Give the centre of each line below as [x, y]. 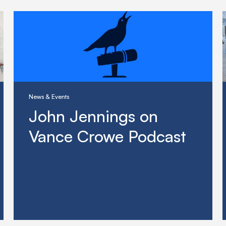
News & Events [49, 97]
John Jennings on [94, 116]
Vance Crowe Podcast [108, 136]
